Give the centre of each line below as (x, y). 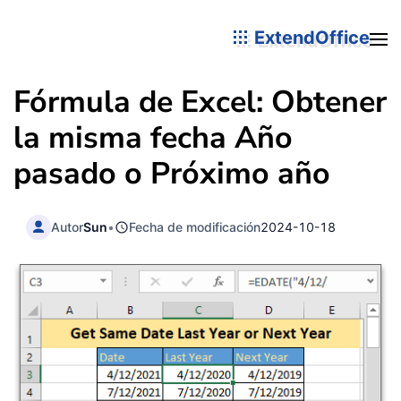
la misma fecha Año (153, 138)
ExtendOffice (310, 37)
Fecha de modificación (195, 226)
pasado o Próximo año (172, 174)
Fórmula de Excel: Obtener (200, 102)
